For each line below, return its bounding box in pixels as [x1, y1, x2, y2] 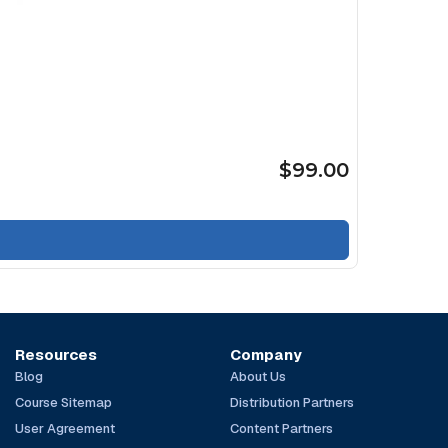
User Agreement [15, 419, 116, 437]
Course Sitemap [15, 393, 113, 411]
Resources [15, 344, 98, 364]
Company [229, 344, 302, 364]
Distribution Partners [229, 393, 354, 411]
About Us [229, 367, 286, 385]
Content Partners [229, 419, 333, 437]
